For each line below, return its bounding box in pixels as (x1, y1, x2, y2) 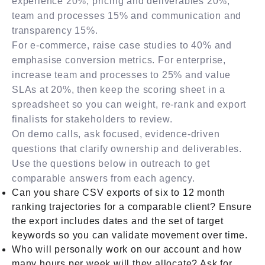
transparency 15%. (12, 25, 98, 35)
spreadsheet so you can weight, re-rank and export (12, 99, 247, 109)
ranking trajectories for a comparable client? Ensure (12, 201, 252, 212)
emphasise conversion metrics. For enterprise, (12, 54, 226, 65)
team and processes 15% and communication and (12, 10, 242, 21)
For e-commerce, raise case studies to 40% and (12, 40, 232, 50)
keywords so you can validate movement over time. (12, 230, 248, 240)
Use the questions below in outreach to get (12, 158, 210, 169)
